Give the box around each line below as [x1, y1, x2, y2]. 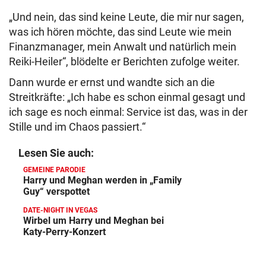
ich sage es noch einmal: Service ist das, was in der [9, 106, 248, 118]
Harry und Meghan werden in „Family [23, 175, 182, 186]
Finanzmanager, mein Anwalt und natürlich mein [9, 40, 236, 53]
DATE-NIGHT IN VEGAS [23, 206, 97, 214]
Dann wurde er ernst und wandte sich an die [9, 76, 215, 88]
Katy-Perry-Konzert [23, 226, 106, 237]
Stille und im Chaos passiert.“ [9, 121, 145, 133]
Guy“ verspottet [23, 186, 90, 197]
